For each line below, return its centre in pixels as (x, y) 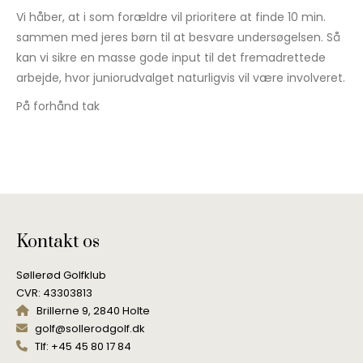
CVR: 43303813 (54, 293)
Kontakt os (58, 242)
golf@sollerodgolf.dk (90, 329)
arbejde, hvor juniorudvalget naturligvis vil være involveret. (181, 78)
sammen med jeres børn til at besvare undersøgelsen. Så (178, 37)
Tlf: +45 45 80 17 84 (83, 346)
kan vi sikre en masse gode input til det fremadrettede (171, 58)
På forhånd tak (58, 106)
